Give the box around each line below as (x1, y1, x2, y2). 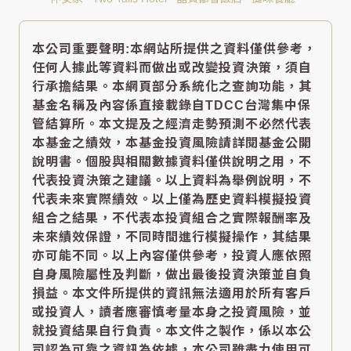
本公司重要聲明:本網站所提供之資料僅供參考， (32, 42, 317, 56)
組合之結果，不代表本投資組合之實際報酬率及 (32, 211, 312, 225)
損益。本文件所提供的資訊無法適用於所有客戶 (32, 286, 312, 300)
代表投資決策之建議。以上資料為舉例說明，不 (32, 173, 312, 187)
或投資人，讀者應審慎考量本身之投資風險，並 (32, 305, 312, 319)
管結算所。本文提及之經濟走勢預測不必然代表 (32, 117, 312, 131)
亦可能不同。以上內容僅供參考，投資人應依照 (32, 248, 312, 262)
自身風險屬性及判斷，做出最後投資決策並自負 (32, 267, 312, 281)
